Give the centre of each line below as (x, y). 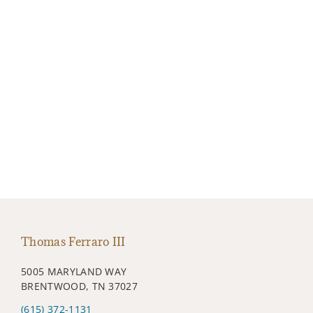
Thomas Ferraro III (73, 241)
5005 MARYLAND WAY (74, 271)
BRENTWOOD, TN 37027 (80, 286)
